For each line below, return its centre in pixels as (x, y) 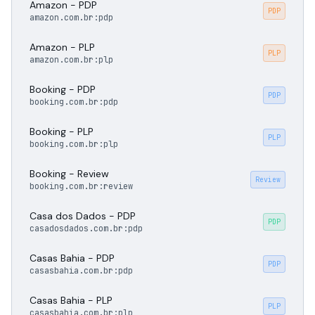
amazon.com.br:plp (71, 60)
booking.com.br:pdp (74, 102)
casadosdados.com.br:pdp (86, 229)
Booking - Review (69, 174)
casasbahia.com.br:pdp (81, 271)
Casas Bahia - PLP (71, 300)
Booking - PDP (63, 89)
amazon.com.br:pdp (71, 18)
